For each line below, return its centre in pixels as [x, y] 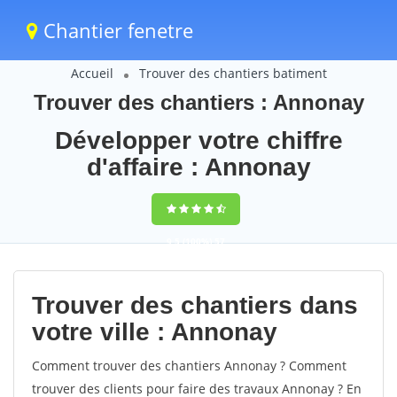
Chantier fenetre [116, 30]
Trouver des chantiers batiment [233, 73]
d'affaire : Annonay [198, 167]
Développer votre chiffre [198, 140]
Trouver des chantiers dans [195, 305]
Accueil [92, 73]
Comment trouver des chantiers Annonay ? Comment [189, 366]
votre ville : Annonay [155, 332]
